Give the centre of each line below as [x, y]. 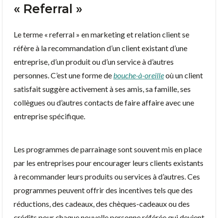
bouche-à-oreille [139, 75]
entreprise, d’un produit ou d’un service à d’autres [94, 61]
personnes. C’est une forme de [64, 75]
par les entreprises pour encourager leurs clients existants [109, 163]
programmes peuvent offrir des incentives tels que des [103, 190]
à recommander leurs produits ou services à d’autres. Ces [107, 176]
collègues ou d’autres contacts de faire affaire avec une [104, 102]
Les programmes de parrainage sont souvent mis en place [108, 149]
